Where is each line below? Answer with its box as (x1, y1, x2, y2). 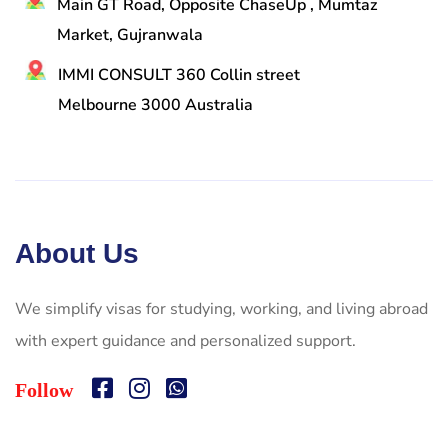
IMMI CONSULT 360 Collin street (57, 63, 300, 86)
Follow (15, 378, 73, 401)
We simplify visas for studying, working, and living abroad (15, 297, 428, 320)
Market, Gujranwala (56, 23, 203, 46)
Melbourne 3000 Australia (57, 93, 253, 116)
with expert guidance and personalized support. (15, 329, 356, 352)
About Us (15, 237, 139, 269)
